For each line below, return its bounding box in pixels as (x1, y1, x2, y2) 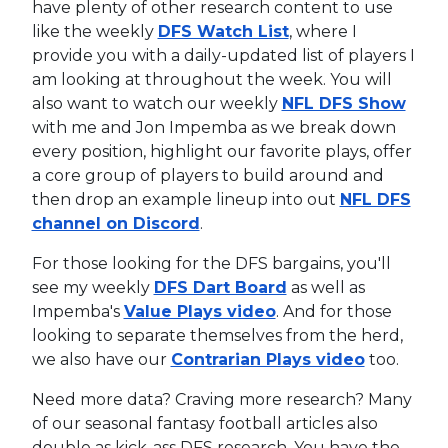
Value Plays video (123, 301, 276, 321)
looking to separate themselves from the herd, (31, 325, 403, 345)
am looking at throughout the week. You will (31, 69, 392, 89)
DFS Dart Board (153, 277, 287, 297)
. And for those (275, 301, 392, 321)
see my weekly (31, 277, 154, 297)
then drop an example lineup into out (31, 189, 340, 209)
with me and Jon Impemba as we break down (31, 117, 396, 137)
